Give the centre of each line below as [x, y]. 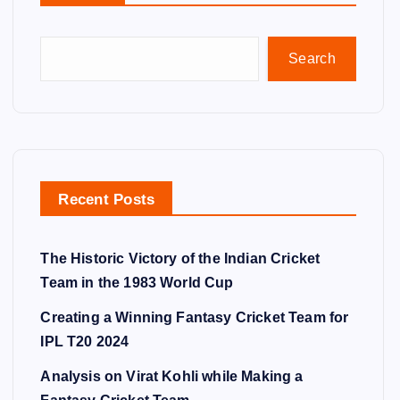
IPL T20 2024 [85, 342]
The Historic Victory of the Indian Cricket [180, 258]
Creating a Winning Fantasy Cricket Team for [195, 317]
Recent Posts [107, 200]
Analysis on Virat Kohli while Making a [172, 376]
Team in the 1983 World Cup [137, 283]
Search [312, 58]
